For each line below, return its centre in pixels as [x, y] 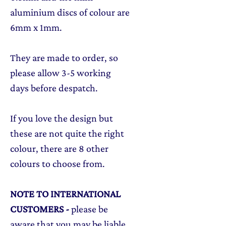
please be [90, 209]
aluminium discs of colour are [70, 12]
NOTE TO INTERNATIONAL [65, 194]
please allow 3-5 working [61, 73]
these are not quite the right [67, 133]
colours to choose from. [58, 164]
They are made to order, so [64, 58]
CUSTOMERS [37, 209]
